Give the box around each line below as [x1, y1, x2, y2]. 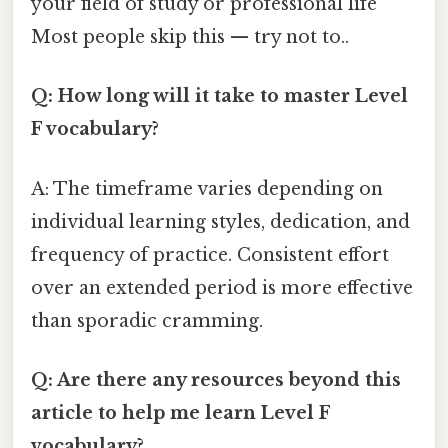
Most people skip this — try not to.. [31, 26, 349, 49]
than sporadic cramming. [31, 309, 263, 332]
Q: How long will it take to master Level [31, 85, 408, 108]
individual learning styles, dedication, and [31, 210, 410, 233]
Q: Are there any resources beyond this [31, 368, 401, 391]
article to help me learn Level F [31, 401, 330, 424]
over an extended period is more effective [31, 276, 413, 299]
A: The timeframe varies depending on [31, 177, 383, 200]
